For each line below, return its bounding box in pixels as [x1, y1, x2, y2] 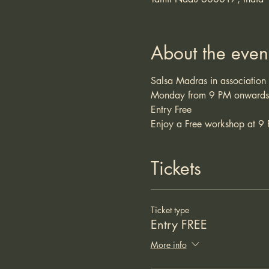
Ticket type [150, 204, 189, 216]
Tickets [150, 156, 201, 180]
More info [150, 238, 187, 250]
